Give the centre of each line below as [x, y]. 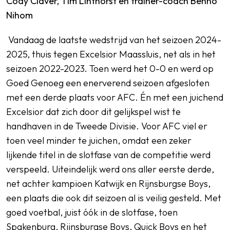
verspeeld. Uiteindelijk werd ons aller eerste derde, [110, 169]
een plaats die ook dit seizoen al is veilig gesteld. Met [114, 198]
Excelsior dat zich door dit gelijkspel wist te [93, 112]
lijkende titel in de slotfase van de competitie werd [108, 155]
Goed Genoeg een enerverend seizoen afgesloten [108, 83]
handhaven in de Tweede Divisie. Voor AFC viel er [107, 126]
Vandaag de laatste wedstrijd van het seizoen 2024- [115, 40]
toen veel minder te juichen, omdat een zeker [99, 140]
